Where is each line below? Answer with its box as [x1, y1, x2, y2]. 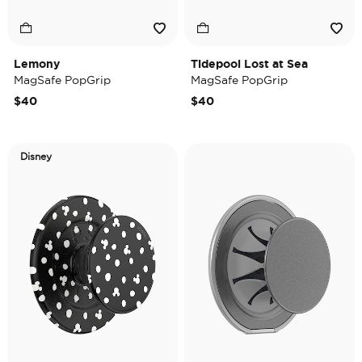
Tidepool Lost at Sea [191, 57, 308, 70]
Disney [20, 151, 52, 162]
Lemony [14, 57, 60, 70]
